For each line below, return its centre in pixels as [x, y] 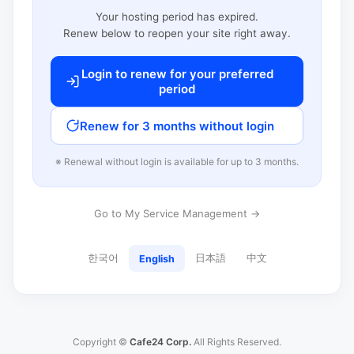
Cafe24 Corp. [160, 342]
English [156, 258]
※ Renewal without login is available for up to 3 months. [177, 162]
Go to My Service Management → [177, 213]
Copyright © [101, 342]
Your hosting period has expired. [177, 17]
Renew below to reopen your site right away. [177, 33]
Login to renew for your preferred [177, 74]
